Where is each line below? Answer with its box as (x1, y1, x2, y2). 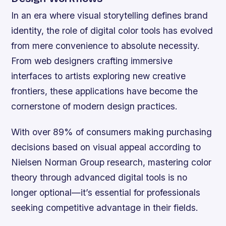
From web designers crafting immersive (11, 55, 173, 66)
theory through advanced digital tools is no (11, 172, 188, 183)
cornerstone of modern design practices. (11, 101, 178, 111)
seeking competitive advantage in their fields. (11, 202, 199, 213)
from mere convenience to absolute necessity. (11, 40, 200, 51)
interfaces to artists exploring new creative (11, 71, 186, 81)
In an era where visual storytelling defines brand (11, 10, 208, 21)
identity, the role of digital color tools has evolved (11, 25, 213, 36)
